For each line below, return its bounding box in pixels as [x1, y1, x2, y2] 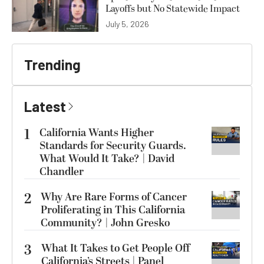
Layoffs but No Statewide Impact [105, 2, 240, 16]
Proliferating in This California [41, 202, 185, 218]
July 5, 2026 [105, 19, 149, 29]
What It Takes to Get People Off [41, 240, 190, 256]
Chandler [39, 163, 84, 180]
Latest [24, 97, 66, 115]
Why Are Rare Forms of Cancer [41, 189, 187, 205]
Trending [24, 55, 81, 73]
